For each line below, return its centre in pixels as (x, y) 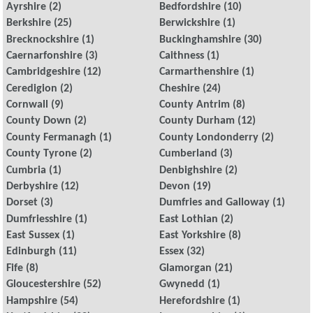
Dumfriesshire (39, 219)
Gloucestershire (43, 285)
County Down (38, 121)
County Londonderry (209, 137)
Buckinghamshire (201, 39)
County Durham (197, 121)
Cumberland (189, 154)
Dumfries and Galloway (215, 203)
